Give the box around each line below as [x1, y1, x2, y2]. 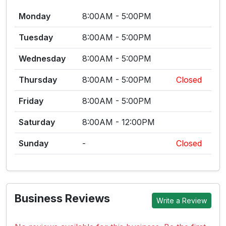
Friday [19, 96, 43, 106]
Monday [19, 11, 50, 21]
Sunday [19, 138, 48, 148]
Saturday [19, 117, 55, 127]
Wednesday [19, 53, 66, 64]
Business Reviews [15, 192, 110, 205]
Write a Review [156, 196, 207, 205]
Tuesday [19, 32, 53, 42]
